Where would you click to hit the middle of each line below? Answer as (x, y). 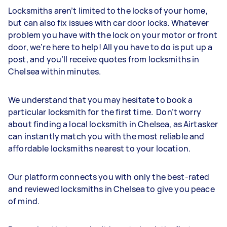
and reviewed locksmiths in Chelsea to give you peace (111, 189)
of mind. (25, 201)
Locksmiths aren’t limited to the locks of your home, (108, 11)
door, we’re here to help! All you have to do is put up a (110, 47)
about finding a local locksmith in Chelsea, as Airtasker (113, 124)
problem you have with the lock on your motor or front (113, 35)
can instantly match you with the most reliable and (106, 136)
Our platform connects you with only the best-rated (109, 177)
